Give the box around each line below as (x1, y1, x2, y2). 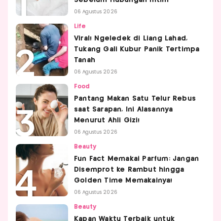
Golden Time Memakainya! (74, 177, 173, 184)
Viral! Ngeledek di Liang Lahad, (74, 35, 188, 42)
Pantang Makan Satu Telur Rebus (74, 95, 196, 102)
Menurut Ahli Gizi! (74, 116, 140, 124)
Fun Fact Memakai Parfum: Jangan (74, 155, 199, 162)
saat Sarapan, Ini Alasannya (74, 106, 173, 113)
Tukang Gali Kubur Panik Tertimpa (74, 45, 200, 53)
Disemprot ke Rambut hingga (74, 166, 184, 173)
